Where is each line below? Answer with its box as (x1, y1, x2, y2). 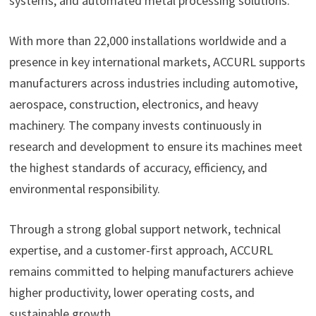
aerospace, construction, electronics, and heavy (8, 96, 258, 113)
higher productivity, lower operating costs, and (8, 284, 255, 301)
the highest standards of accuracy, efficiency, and (8, 159, 267, 176)
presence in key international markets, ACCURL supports (8, 54, 305, 71)
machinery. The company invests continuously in (8, 117, 262, 134)
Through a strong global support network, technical (8, 221, 281, 238)
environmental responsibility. (8, 181, 160, 197)
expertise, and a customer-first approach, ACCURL (8, 242, 273, 259)
